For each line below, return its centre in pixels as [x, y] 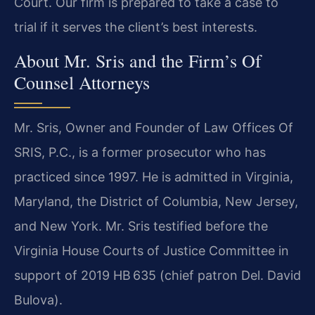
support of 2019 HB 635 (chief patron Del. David [157, 275]
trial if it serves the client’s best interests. [136, 27]
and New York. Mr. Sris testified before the [141, 226]
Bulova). [38, 300]
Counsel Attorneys [82, 82]
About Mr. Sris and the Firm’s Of [138, 60]
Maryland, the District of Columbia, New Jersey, [156, 201]
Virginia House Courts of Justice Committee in [152, 250]
